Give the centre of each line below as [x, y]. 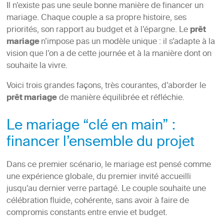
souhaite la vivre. [37, 66]
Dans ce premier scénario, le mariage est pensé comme [108, 165]
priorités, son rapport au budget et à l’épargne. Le [98, 30]
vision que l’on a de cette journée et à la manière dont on [109, 54]
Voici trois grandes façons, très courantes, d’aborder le [106, 86]
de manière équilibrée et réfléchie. [120, 98]
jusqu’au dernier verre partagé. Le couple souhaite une [106, 189]
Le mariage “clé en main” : [91, 126]
